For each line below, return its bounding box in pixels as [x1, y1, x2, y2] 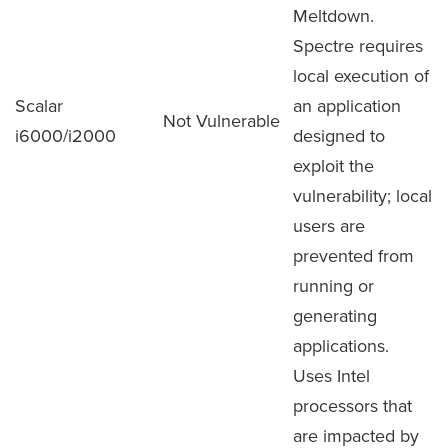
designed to [293, 123, 385, 148]
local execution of [293, 63, 429, 88]
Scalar [15, 93, 63, 118]
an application [293, 93, 401, 118]
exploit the [293, 153, 374, 178]
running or [293, 273, 374, 298]
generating [293, 303, 377, 328]
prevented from [293, 243, 414, 268]
